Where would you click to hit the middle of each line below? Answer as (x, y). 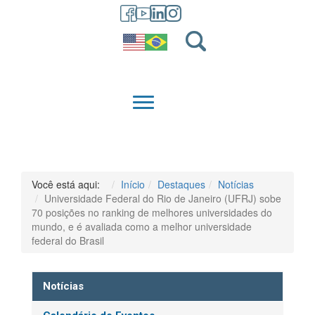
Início (133, 184)
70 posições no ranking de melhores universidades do (152, 212)
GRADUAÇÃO (273, 102)
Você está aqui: (69, 184)
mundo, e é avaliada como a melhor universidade (142, 226)
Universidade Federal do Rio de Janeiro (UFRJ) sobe (163, 198)
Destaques (181, 184)
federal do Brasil (68, 240)
